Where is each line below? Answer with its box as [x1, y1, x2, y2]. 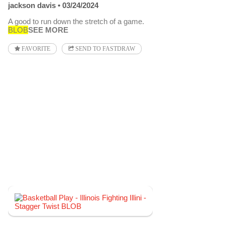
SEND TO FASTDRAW [74, 45, 135, 52]
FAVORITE [20, 45, 50, 52]
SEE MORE [28, 25, 68, 34]
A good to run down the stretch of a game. [8, 17, 144, 26]
